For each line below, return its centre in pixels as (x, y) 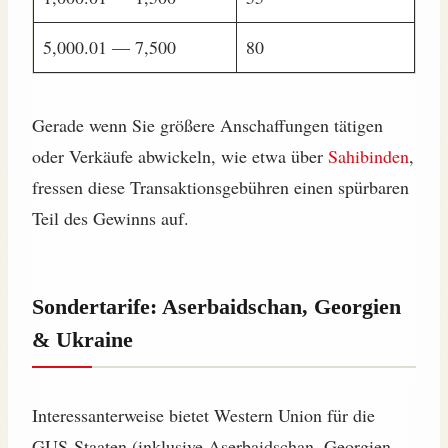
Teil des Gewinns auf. (110, 218)
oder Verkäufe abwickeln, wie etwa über (180, 156)
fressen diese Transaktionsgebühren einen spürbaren (220, 187)
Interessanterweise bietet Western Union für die (203, 415)
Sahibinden (368, 156)
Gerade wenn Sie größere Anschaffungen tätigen (207, 125)
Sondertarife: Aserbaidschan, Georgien (216, 307)
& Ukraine (82, 340)
